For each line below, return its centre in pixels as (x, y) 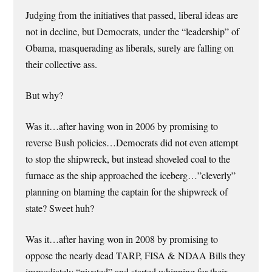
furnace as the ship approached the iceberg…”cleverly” (131, 176)
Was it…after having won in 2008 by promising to (122, 240)
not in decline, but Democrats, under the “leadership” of (133, 31)
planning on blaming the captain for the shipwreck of (127, 192)
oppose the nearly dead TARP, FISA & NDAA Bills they (136, 256)
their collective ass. (62, 64)
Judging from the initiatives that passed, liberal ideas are (132, 15)
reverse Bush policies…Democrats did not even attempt (132, 143)
